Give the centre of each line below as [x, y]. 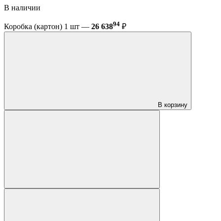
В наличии [23, 7]
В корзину [173, 105]
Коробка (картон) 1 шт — [48, 26]
